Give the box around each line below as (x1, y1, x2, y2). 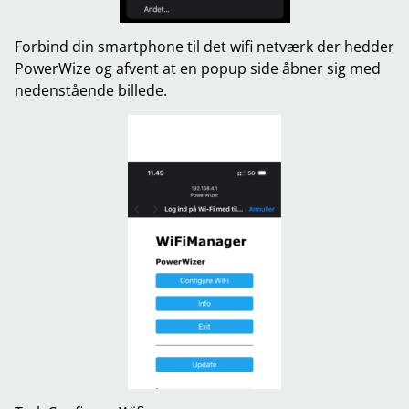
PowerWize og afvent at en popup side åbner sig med (15, 58, 381, 79)
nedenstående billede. (15, 80, 167, 101)
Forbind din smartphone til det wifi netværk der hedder (15, 37, 394, 58)
